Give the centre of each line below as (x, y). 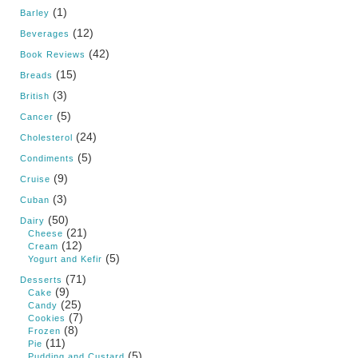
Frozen (44, 331)
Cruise (35, 179)
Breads (36, 76)
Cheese (46, 234)
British (35, 96)
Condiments (47, 159)
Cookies (47, 318)
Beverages (45, 34)
